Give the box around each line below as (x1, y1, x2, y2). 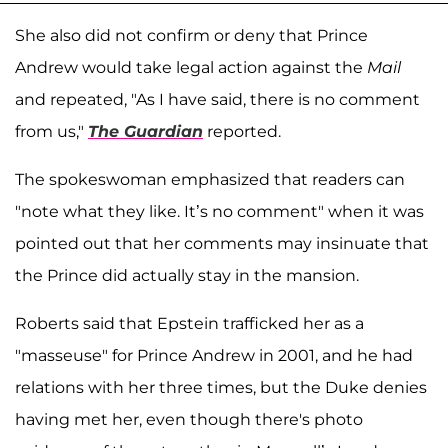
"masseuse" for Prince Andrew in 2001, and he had (15, 345, 413, 365)
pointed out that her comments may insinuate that (15, 233, 429, 253)
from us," (15, 121, 88, 141)
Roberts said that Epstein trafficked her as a (15, 313, 364, 333)
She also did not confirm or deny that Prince (15, 25, 368, 45)
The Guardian (88, 121, 203, 141)
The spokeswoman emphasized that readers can (15, 169, 405, 189)
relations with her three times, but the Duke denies (15, 377, 427, 397)
